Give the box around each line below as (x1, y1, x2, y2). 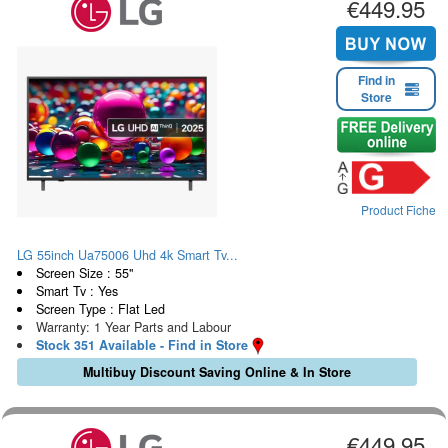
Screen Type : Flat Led (35, 299, 165, 318)
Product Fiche (361, 201, 436, 219)
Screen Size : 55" (35, 263, 133, 282)
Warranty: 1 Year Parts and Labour (35, 317, 231, 336)
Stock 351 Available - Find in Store (35, 335, 248, 354)
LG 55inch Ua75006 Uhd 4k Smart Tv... (17, 245, 238, 264)
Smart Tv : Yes (35, 281, 118, 300)
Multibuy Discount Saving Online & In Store (82, 363, 351, 382)
